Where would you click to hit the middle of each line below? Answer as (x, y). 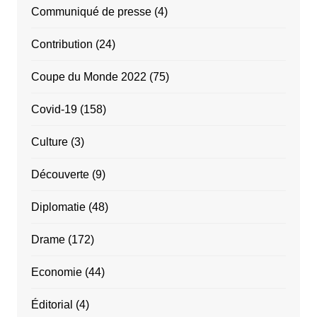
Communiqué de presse (91, 11)
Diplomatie (58, 207)
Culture (49, 142)
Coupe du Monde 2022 (88, 76)
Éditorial (52, 304)
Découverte (60, 174)
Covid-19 (54, 109)
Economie (56, 272)
